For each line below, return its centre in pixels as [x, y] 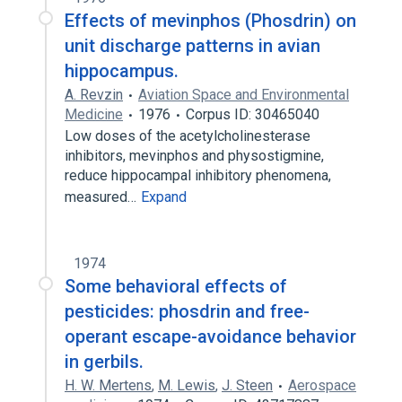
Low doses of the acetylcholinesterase [188, 136]
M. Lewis [187, 385]
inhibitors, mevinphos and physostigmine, [194, 156]
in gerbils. [104, 362]
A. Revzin [94, 95]
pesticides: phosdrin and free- [187, 311]
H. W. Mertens [108, 385]
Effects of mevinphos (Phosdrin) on [210, 21]
